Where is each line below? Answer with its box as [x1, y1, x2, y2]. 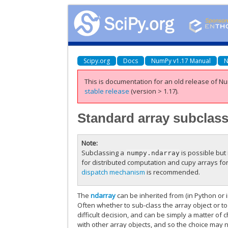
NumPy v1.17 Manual [151, 56, 211, 65]
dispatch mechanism [81, 167, 146, 177]
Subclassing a [81, 148, 126, 157]
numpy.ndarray [127, 149, 180, 157]
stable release [84, 87, 130, 96]
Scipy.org [83, 56, 110, 65]
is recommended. [145, 167, 201, 177]
